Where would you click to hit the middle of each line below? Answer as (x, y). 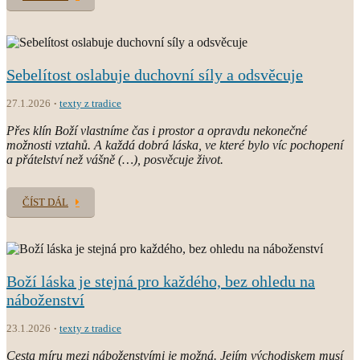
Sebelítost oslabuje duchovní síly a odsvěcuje (155, 74)
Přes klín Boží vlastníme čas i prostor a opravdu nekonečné (157, 130)
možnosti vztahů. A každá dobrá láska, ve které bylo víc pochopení (175, 145)
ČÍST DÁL (45, 202)
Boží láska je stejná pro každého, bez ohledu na (161, 281)
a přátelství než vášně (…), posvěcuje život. (115, 159)
